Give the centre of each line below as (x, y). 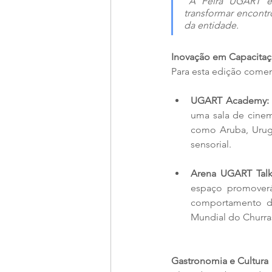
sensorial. (211, 144)
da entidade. (211, 25)
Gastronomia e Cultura (220, 260)
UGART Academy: (230, 100)
